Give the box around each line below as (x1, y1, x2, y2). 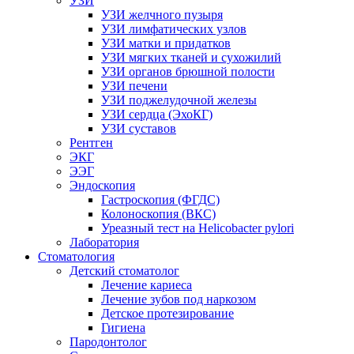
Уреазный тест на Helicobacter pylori (101, 221, 294, 235)
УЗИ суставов (101, 122, 176, 135)
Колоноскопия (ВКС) (101, 207, 216, 220)
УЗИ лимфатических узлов (101, 22, 247, 36)
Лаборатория (70, 235, 139, 249)
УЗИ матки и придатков (101, 36, 231, 50)
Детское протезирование (101, 307, 234, 320)
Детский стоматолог (70, 264, 179, 277)
